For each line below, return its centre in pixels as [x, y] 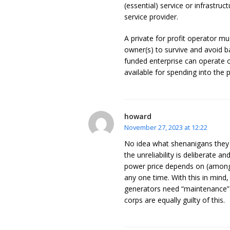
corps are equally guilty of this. [175, 200]
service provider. [151, 16]
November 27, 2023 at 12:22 [166, 127]
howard [138, 116]
